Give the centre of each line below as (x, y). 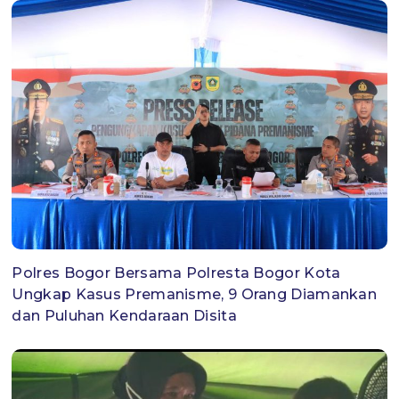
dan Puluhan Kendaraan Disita (124, 316)
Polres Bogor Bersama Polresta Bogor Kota (176, 273)
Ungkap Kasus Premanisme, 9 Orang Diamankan (195, 295)
